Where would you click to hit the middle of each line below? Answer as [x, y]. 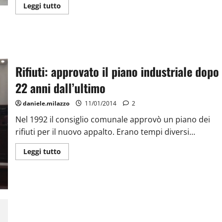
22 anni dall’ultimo [60, 88]
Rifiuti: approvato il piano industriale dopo [117, 72]
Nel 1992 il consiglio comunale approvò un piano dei [112, 120]
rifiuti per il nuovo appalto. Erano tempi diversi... [105, 132]
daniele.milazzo [46, 104]
